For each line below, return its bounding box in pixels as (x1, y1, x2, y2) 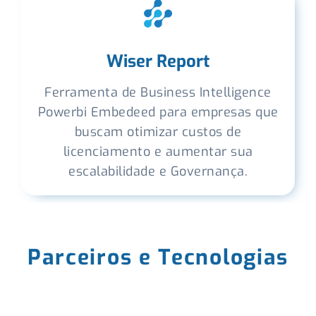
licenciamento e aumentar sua (63, 143, 253, 160)
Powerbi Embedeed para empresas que (37, 104, 279, 121)
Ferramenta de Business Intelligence (44, 84, 272, 101)
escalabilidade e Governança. (68, 163, 248, 180)
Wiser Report (107, 50, 209, 73)
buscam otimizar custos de (74, 123, 242, 140)
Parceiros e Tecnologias (27, 243, 289, 272)
